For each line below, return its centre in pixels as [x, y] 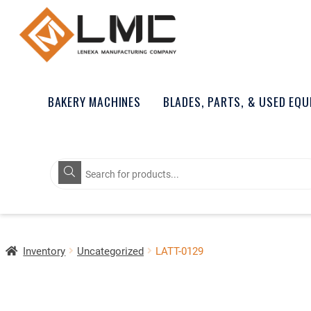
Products [74, 163]
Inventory [44, 250]
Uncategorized [110, 250]
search [68, 175]
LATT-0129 [179, 250]
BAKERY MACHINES [94, 101]
